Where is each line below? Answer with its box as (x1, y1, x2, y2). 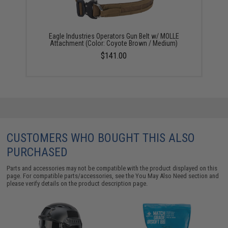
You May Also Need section (135, 172, 208, 180)
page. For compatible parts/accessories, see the (7, 172, 136, 180)
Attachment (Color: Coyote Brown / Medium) (50, 39, 178, 47)
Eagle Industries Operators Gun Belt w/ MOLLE (48, 32, 179, 40)
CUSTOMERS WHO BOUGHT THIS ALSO (7, 131, 195, 145)
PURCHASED (7, 145, 68, 159)
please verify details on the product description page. (7, 180, 148, 187)
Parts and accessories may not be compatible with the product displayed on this (7, 164, 218, 172)
